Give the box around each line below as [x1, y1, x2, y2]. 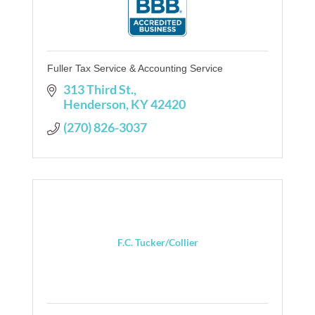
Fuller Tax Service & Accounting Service [47, 62, 223, 74]
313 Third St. [63, 81, 134, 97]
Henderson [63, 96, 126, 112]
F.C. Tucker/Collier [117, 236, 198, 248]
